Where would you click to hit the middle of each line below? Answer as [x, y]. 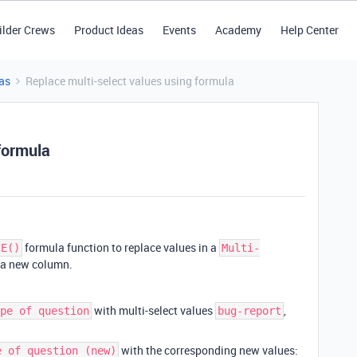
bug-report [249, 311]
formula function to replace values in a [121, 247]
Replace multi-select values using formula [130, 81]
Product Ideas [108, 30]
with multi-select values [153, 310]
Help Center [309, 30]
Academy [238, 30]
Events [179, 30]
